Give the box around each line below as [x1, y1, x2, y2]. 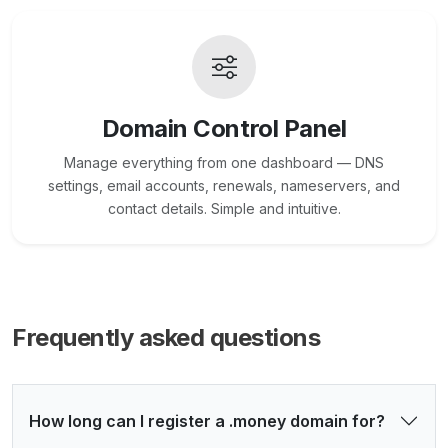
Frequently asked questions [12, 323, 321, 353]
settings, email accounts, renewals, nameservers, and [48, 177, 400, 195]
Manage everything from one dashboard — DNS [64, 154, 384, 172]
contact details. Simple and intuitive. [107, 200, 341, 218]
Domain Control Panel [101, 114, 347, 144]
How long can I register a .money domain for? [29, 411, 385, 432]
